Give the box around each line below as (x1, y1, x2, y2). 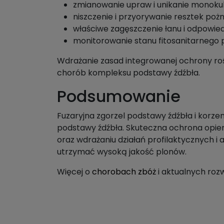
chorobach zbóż (92, 166, 156, 177)
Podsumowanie (57, 85, 180, 107)
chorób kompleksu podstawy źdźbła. (57, 67, 200, 78)
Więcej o (57, 166, 92, 177)
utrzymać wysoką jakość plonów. (57, 146, 186, 157)
